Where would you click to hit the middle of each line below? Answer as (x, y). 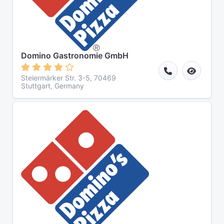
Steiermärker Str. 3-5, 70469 (68, 78)
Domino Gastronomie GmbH (75, 55)
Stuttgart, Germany (52, 86)
